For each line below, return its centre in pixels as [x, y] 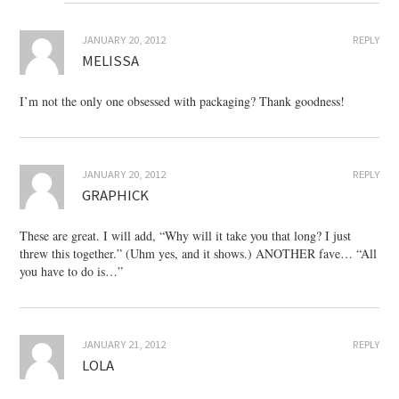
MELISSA [111, 61]
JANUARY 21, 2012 [124, 345]
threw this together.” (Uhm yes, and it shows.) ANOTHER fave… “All [199, 254]
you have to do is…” [72, 272]
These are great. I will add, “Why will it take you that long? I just [186, 236]
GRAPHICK [116, 195]
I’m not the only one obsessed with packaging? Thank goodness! [183, 102]
